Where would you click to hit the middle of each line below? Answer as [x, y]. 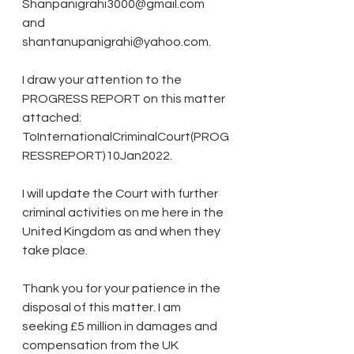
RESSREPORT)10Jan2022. [97, 155]
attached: [53, 117]
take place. [55, 250]
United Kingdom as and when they [122, 231]
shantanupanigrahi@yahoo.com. [118, 41]
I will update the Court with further [121, 193]
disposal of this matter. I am [103, 307]
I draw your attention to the [103, 79]
